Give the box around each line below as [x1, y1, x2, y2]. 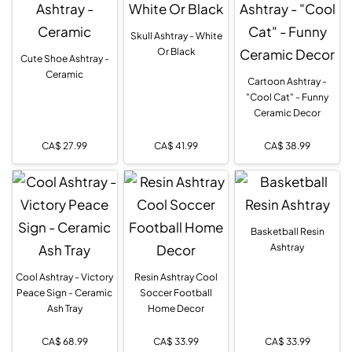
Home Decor [148, 302, 204, 314]
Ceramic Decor [254, 106, 321, 119]
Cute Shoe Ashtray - [20, 52, 109, 64]
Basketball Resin [250, 225, 324, 237]
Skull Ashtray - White [130, 29, 222, 42]
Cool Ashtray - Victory [16, 270, 114, 283]
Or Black [156, 45, 196, 57]
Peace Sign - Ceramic [16, 286, 113, 299]
